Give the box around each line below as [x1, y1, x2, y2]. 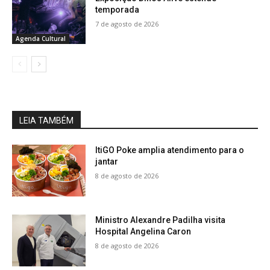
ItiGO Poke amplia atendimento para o [95, 145, 245, 155]
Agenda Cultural [16, 34, 66, 43]
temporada [95, 4, 140, 14]
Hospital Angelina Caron [95, 227, 192, 237]
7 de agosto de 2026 [95, 19, 159, 28]
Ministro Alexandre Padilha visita [95, 215, 226, 225]
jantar [95, 157, 119, 167]
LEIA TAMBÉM [19, 116, 74, 126]
